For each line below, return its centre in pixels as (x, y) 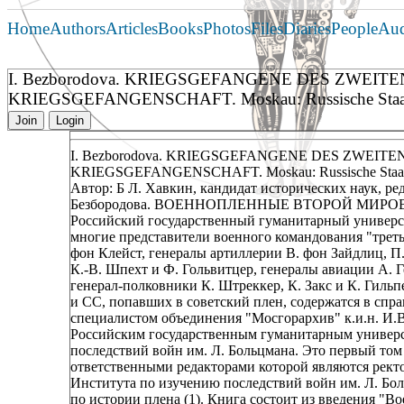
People (354, 28)
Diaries (307, 28)
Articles (132, 28)
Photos (227, 28)
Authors (78, 28)
